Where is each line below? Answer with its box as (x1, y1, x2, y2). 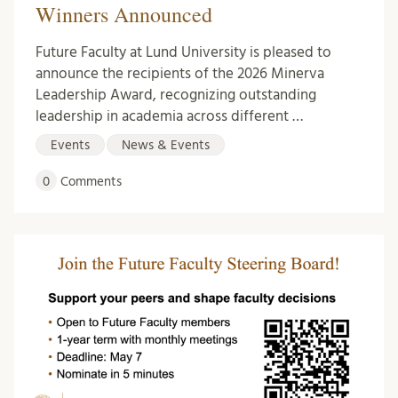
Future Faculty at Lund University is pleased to (36, 44, 331, 60)
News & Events (122, 138, 210, 152)
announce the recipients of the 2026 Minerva (36, 65, 324, 81)
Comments (57, 174, 122, 188)
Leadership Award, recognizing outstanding (36, 86, 316, 102)
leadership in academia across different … (36, 107, 303, 123)
